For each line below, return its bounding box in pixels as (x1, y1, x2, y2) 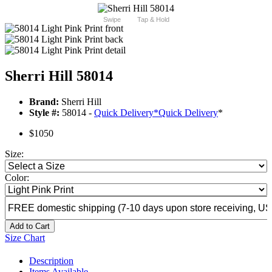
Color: (5, 172, 29, 183)
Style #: (29, 107, 59, 118)
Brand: (29, 97, 59, 107)
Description (29, 256, 73, 267)
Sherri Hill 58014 (5, 68, 113, 84)
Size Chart (5, 233, 45, 243)
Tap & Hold (137, 16, 169, 24)
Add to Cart (10, 222, 50, 231)
